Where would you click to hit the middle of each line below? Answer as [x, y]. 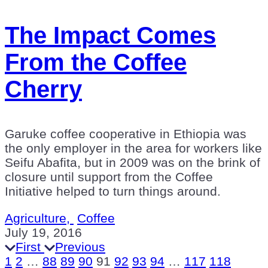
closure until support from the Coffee [109, 176]
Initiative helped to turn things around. [113, 191]
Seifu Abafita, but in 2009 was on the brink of [133, 162]
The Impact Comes [110, 35]
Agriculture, [39, 218]
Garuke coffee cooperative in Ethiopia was [126, 133]
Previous [80, 246]
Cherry [43, 89]
